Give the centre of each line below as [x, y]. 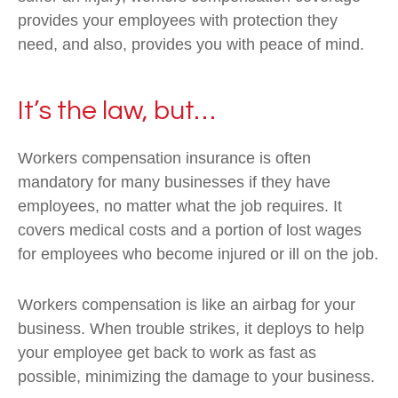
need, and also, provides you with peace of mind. [191, 44]
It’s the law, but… [117, 111]
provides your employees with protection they [178, 20]
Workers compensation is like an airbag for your [187, 305]
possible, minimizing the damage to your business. [196, 377]
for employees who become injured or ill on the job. [198, 254]
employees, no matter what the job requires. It [180, 206]
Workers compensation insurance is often [164, 158]
